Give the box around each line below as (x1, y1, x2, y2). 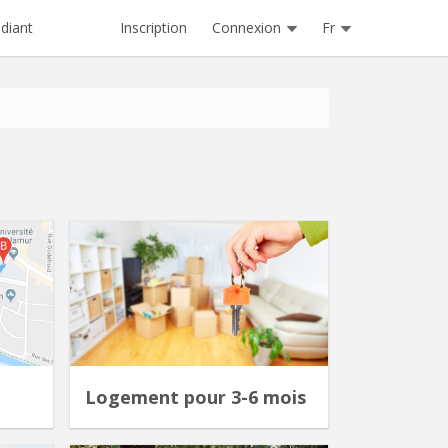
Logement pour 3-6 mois (85, 385, 306, 410)
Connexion (212, 18, 281, 37)
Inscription (120, 18, 187, 37)
